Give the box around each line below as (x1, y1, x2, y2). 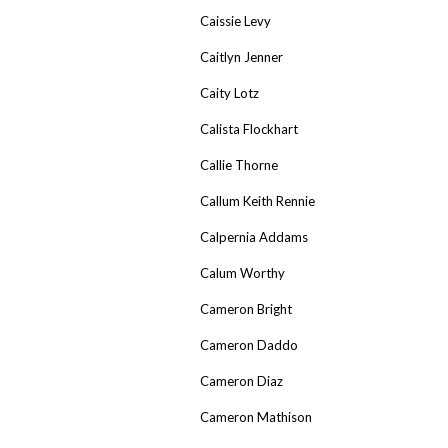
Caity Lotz (200, 84, 259, 101)
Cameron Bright (200, 300, 292, 317)
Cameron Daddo (200, 336, 298, 353)
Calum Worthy (200, 264, 285, 281)
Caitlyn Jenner (200, 48, 283, 65)
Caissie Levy (200, 12, 271, 29)
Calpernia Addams (200, 228, 308, 245)
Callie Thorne (200, 156, 278, 173)
